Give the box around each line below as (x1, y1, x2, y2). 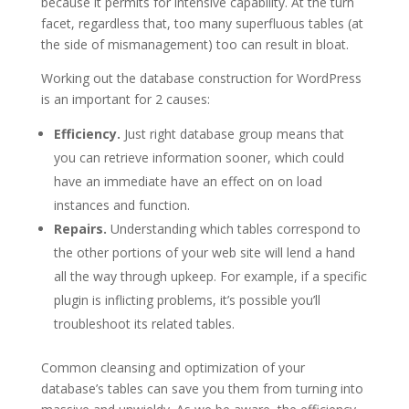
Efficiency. (53, 125, 121, 143)
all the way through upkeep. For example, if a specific (53, 267, 367, 286)
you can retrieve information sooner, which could (53, 149, 344, 167)
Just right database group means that (120, 125, 344, 143)
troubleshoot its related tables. (53, 315, 235, 333)
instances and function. (53, 196, 190, 215)
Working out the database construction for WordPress (40, 69, 362, 88)
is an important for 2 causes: (40, 90, 210, 109)
